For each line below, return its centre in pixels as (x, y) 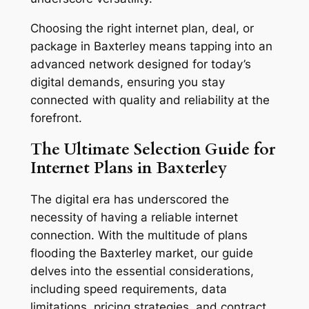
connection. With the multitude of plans (139, 236)
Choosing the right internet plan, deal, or (142, 28)
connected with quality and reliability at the (150, 100)
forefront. (56, 118)
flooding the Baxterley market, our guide (141, 253)
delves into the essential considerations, (142, 271)
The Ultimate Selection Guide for (152, 149)
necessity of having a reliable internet (134, 218)
